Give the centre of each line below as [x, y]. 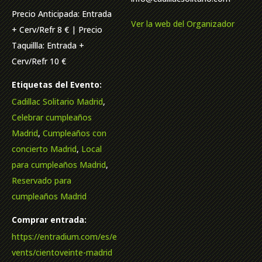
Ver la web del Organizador [183, 24]
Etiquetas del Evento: [57, 85]
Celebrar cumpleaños [52, 118]
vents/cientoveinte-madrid [62, 253]
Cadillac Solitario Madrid [57, 102]
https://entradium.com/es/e [64, 237]
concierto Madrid [44, 149]
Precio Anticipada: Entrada [62, 14]
